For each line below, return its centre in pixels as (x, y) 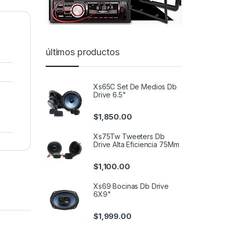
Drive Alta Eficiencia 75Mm (136, 144)
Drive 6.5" (110, 94)
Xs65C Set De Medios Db (135, 86)
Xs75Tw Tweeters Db (129, 136)
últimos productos (83, 52)
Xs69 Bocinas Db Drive (131, 186)
